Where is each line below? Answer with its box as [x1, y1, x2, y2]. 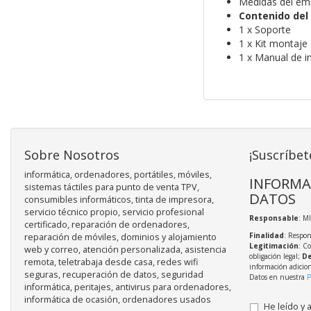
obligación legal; [249, 251, 302, 262]
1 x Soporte [238, 23, 291, 37]
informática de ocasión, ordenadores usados [24, 294, 211, 306]
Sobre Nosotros [24, 146, 119, 164]
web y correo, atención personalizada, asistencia [24, 244, 226, 256]
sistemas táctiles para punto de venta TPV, [24, 181, 199, 194]
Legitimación [249, 241, 299, 251]
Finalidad [249, 230, 284, 241]
